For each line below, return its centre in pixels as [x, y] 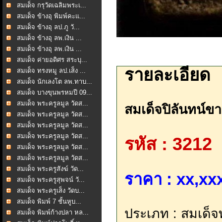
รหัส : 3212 [168, 144]
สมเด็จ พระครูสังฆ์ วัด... [50, 169]
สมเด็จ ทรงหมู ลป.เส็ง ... [51, 71]
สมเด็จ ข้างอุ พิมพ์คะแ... [51, 16]
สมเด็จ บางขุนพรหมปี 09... [55, 92]
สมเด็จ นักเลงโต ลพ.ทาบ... [55, 82]
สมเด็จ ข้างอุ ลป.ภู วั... [48, 27]
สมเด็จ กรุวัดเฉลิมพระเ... [52, 5]
